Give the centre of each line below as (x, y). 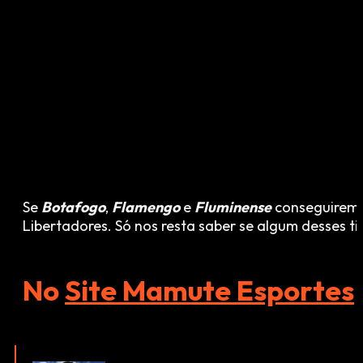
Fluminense (233, 207)
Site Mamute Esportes (209, 290)
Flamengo (146, 207)
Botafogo (73, 207)
